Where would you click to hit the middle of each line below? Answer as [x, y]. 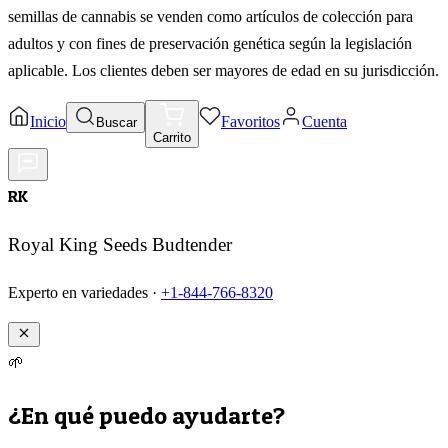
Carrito [172, 138]
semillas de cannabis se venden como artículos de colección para [210, 17]
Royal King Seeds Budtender [120, 245]
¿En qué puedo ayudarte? [146, 415]
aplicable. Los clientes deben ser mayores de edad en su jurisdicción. [223, 71]
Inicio [48, 122]
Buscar [116, 123]
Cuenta [324, 122]
